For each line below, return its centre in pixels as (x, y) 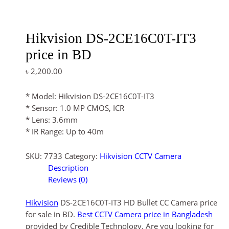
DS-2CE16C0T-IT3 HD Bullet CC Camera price (138, 203)
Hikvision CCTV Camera (141, 156)
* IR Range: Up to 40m (65, 131)
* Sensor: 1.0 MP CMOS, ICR (75, 108)
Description (68, 168)
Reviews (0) (67, 180)
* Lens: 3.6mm (52, 119)
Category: (82, 156)
